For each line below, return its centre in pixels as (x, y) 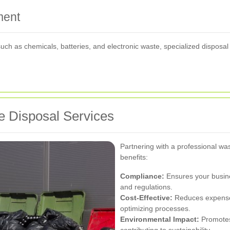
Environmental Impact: (160, 219)
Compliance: (142, 176)
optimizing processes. (155, 208)
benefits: (134, 157)
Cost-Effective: (146, 198)
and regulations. (146, 187)
